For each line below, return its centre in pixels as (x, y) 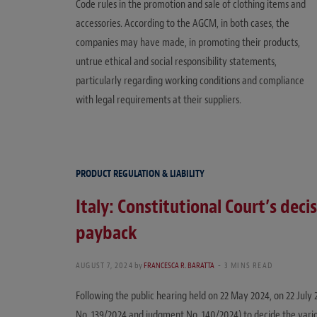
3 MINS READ (248, 266)
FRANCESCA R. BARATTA (179, 266)
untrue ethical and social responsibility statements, (176, 61)
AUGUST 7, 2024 (104, 266)
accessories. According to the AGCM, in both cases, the (183, 23)
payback (106, 233)
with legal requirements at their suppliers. (158, 99)
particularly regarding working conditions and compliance (190, 80)
